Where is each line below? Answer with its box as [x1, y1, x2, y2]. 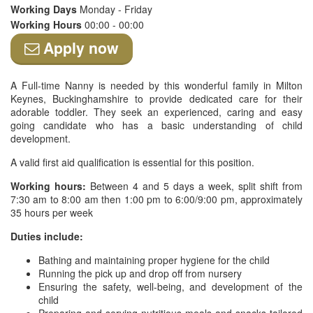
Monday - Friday [80, 2, 152, 16]
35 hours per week [10, 205, 93, 219]
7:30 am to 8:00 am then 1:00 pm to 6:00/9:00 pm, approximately [10, 192, 303, 206]
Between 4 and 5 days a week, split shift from [86, 179, 303, 193]
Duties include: [10, 229, 83, 243]
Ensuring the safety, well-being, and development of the [38, 279, 303, 293]
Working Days [10, 2, 80, 16]
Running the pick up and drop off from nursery [38, 266, 242, 280]
